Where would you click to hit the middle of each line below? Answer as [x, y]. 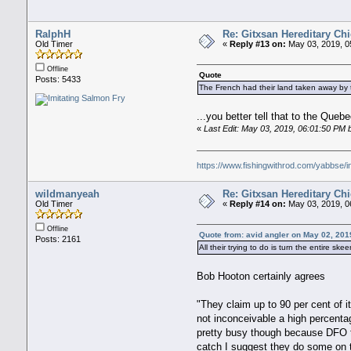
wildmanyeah [67, 194]
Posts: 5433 [58, 80]
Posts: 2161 [58, 239]
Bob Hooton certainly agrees [261, 276]
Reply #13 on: [257, 44]
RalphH [52, 34]
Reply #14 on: [257, 204]
